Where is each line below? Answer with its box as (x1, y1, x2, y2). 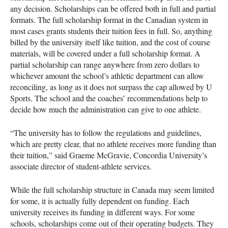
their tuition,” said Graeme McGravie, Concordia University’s (10, 149, 207, 160)
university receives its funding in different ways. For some (10, 206, 195, 217)
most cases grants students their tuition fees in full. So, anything (10, 25, 212, 36)
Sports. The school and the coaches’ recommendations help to (10, 92, 208, 103)
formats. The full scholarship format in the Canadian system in (10, 14, 208, 25)
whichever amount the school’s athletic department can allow (10, 70, 204, 81)
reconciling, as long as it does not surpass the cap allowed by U (10, 81, 212, 92)
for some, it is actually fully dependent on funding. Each (10, 195, 189, 206)
